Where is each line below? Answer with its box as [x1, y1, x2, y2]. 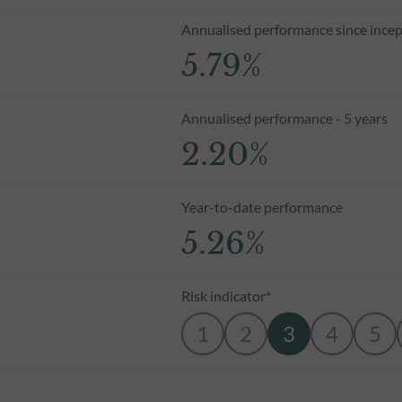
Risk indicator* [180, 286, 271, 304]
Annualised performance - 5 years [180, 109, 388, 127]
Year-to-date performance [180, 197, 343, 215]
